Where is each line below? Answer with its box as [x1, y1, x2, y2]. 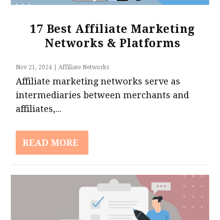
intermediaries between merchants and [16, 89, 190, 100]
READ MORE [23, 137, 79, 148]
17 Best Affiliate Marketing [30, 22, 195, 36]
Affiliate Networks [58, 63, 110, 71]
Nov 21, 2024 [16, 63, 53, 71]
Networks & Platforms [45, 36, 180, 50]
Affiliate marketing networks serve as [16, 76, 181, 86]
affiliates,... [16, 103, 62, 114]
